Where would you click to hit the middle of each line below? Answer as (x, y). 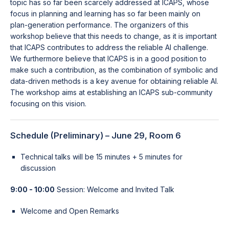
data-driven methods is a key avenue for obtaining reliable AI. (114, 81)
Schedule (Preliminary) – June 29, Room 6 (96, 135)
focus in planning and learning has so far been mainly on (105, 14)
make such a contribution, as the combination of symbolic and (114, 70)
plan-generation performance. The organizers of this (99, 25)
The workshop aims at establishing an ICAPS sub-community (111, 92)
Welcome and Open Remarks (70, 211)
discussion (38, 168)
